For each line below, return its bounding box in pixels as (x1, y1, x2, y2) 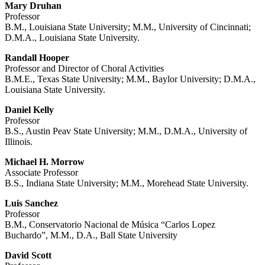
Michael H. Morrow (5, 157, 85, 167)
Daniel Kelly (5, 105, 54, 115)
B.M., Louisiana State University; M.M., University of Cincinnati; (5, 22, 251, 33)
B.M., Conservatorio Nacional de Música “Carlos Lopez (5, 219, 215, 230)
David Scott (5, 250, 51, 261)
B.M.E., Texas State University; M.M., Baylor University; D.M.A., (5, 74, 256, 85)
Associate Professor (5, 167, 78, 178)
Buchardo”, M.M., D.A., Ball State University (5, 230, 177, 241)
